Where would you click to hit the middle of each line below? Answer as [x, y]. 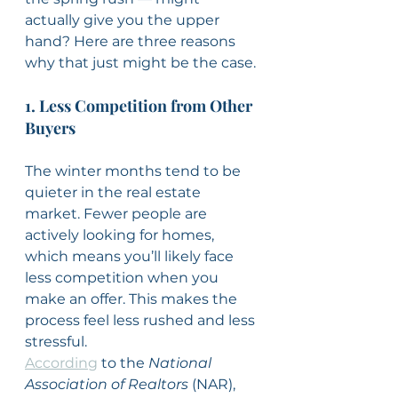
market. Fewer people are [118, 214]
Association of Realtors [107, 385]
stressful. [56, 342]
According [61, 363]
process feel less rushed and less [142, 321]
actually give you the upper [124, 20]
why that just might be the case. [140, 63]
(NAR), [214, 385]
